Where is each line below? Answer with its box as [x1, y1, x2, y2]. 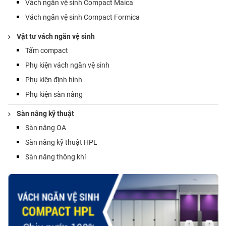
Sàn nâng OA [25, 124, 66, 132]
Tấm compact [25, 46, 68, 54]
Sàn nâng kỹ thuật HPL [25, 138, 97, 146]
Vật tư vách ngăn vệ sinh [17, 32, 95, 40]
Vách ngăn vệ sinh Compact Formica [25, 13, 140, 21]
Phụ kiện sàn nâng [25, 90, 83, 98]
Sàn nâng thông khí [25, 153, 86, 161]
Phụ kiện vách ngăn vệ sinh [25, 61, 109, 69]
